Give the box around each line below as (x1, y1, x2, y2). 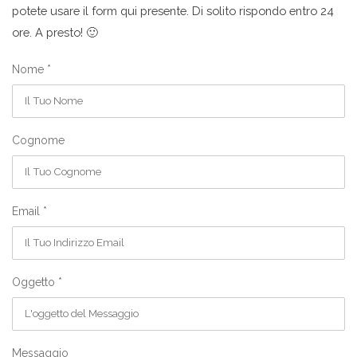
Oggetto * (12, 275, 62, 288)
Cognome (12, 133, 65, 147)
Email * (12, 204, 47, 218)
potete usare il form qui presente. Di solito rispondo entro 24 (12, 3, 334, 18)
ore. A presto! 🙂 (12, 25, 98, 39)
